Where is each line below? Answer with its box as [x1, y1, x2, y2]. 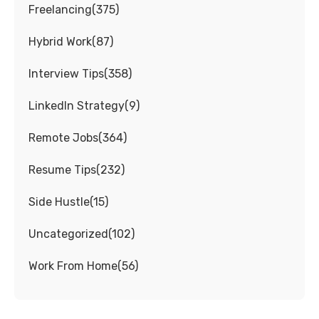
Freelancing [28, 3, 92, 17]
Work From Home [28, 259, 117, 273]
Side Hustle [28, 195, 90, 209]
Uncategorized [28, 227, 108, 241]
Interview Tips [28, 67, 104, 81]
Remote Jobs [28, 131, 98, 145]
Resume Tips [28, 163, 96, 177]
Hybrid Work [28, 35, 92, 49]
